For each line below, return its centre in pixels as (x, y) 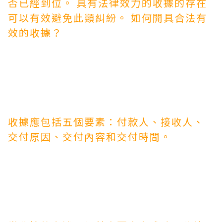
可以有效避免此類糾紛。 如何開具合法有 (108, 18)
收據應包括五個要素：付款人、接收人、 (106, 122)
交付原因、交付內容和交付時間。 (90, 137)
